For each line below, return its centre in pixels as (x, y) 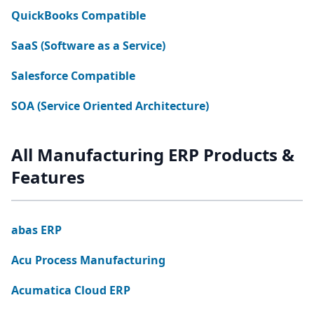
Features (48, 177)
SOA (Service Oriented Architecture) (110, 106)
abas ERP (36, 230)
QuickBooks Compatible (78, 15)
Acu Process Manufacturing (88, 260)
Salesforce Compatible (73, 76)
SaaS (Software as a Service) (88, 46)
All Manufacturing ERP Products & (153, 155)
